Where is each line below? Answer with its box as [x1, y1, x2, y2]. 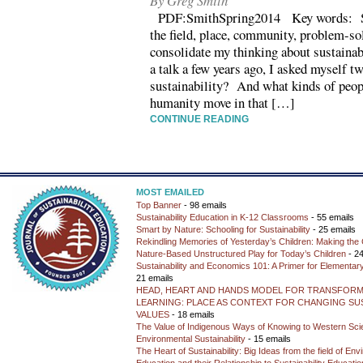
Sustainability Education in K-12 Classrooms [136, 212, 309, 222]
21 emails [136, 273, 173, 283]
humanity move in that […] [150, 93, 295, 112]
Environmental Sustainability [136, 334, 246, 344]
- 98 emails [181, 200, 227, 210]
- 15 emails [246, 334, 291, 344]
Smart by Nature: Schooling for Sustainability [136, 224, 310, 234]
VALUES [136, 310, 169, 319]
